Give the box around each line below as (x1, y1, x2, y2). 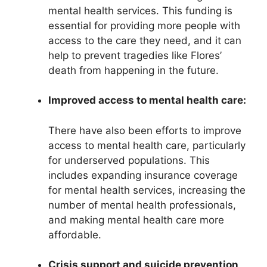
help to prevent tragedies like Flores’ (48, 49, 222, 61)
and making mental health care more (48, 213, 224, 226)
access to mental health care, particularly (48, 139, 246, 151)
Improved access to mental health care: (48, 94, 246, 107)
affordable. (48, 228, 101, 241)
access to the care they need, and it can (48, 34, 241, 46)
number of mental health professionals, (48, 198, 236, 211)
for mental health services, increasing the (48, 184, 246, 196)
